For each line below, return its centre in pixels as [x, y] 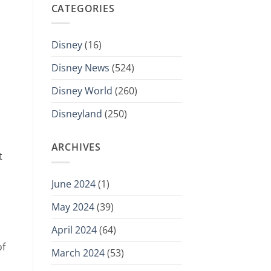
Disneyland [77, 114]
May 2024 [73, 207]
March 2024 [78, 253]
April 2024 [74, 230]
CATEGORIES [83, 8]
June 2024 [73, 184]
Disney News [80, 68]
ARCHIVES [76, 147]
